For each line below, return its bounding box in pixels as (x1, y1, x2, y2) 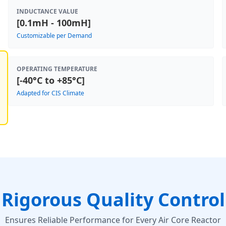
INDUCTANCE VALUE (17, 7, 78, 16)
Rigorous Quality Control (1, 187, 225, 212)
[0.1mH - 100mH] (17, 17, 91, 29)
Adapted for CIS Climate (17, 89, 84, 97)
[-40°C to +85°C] (17, 74, 85, 86)
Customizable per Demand (17, 31, 92, 40)
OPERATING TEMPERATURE (17, 65, 97, 73)
